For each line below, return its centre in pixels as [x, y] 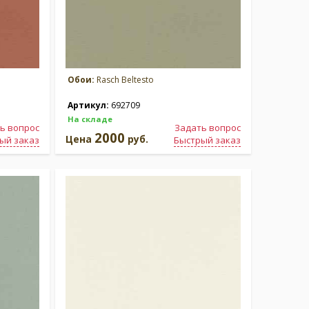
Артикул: [89, 105]
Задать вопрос [208, 128]
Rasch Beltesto [124, 80]
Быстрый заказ [207, 140]
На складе [90, 119]
